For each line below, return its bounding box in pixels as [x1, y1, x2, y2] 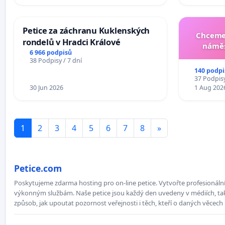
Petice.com [14, 162, 62, 174]
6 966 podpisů [29, 48, 72, 57]
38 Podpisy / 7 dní [29, 56, 82, 65]
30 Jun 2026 [29, 83, 63, 92]
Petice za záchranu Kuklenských [23, 24, 150, 36]
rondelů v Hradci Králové [23, 36, 121, 48]
